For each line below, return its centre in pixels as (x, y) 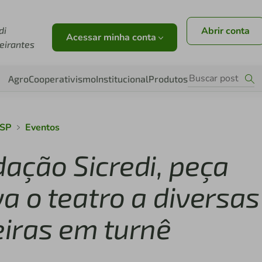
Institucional (122, 79)
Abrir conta (225, 31)
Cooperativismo (62, 79)
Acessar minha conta (112, 37)
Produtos (168, 79)
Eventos (42, 127)
